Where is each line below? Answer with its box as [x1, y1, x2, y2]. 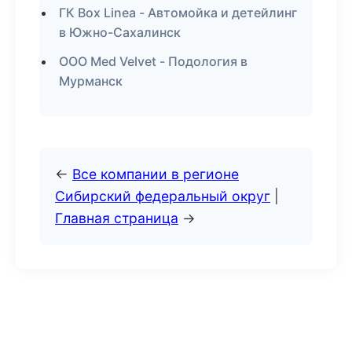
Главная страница [55, 210, 178, 226]
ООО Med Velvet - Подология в [59, 53, 247, 69]
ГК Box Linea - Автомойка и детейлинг [59, 5, 297, 20]
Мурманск [59, 73, 123, 89]
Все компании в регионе [72, 166, 239, 182]
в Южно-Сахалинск [59, 24, 181, 40]
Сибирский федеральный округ [55, 188, 270, 204]
